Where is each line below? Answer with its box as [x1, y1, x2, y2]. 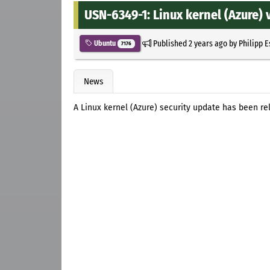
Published [151, 37, 189, 49]
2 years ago [188, 37, 227, 49]
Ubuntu [92, 39, 118, 48]
